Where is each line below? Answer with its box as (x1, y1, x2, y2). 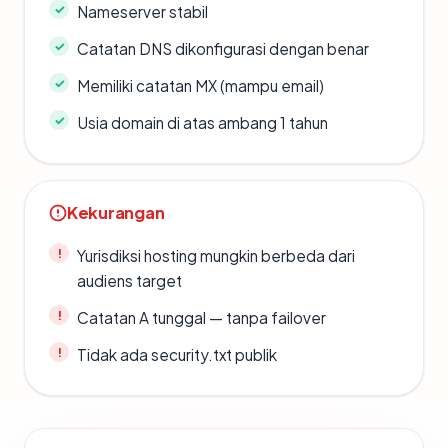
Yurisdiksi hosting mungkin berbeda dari (77, 246, 355, 266)
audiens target (77, 271, 182, 291)
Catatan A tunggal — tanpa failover (77, 308, 326, 328)
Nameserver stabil (77, 2, 208, 22)
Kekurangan (67, 202, 165, 224)
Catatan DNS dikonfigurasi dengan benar (77, 39, 369, 59)
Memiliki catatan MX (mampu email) (77, 76, 324, 96)
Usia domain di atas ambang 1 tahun (77, 113, 328, 133)
